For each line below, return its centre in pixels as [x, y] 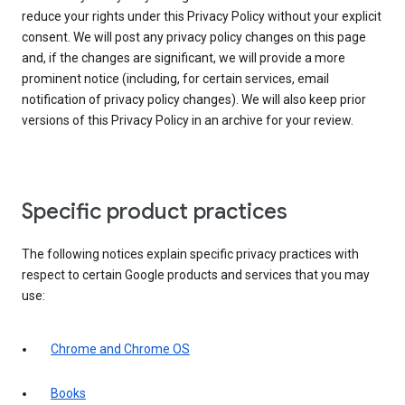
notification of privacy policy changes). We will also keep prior [194, 100]
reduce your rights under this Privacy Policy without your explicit [202, 17]
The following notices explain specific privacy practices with [190, 254]
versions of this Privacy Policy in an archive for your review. [188, 121]
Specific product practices [155, 212]
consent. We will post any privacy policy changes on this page [194, 38]
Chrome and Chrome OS [120, 349]
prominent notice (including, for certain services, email [175, 79]
